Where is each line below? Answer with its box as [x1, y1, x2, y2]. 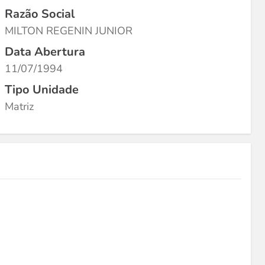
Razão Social [5, 6, 75, 22]
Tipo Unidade [5, 82, 79, 98]
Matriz [5, 99, 34, 114]
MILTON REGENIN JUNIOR [5, 24, 132, 38]
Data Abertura [5, 44, 85, 60]
